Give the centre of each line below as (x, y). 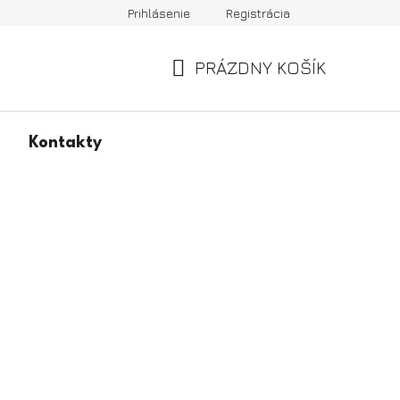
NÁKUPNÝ (210, 88)
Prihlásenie (159, 13)
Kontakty (65, 142)
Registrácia (258, 13)
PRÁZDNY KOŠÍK (260, 68)
